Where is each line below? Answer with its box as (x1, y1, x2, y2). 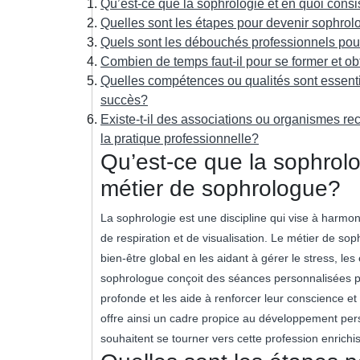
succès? (100, 92, 148, 107)
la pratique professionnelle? (100, 131, 259, 145)
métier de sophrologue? (100, 175, 341, 201)
